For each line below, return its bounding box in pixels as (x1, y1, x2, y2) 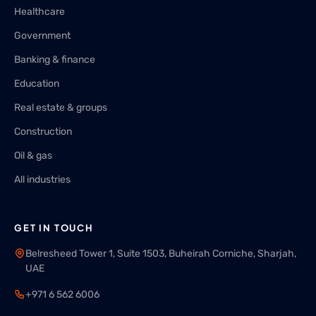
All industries (14, 174, 71, 186)
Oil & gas (14, 150, 52, 162)
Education (14, 78, 59, 90)
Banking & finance (14, 54, 95, 66)
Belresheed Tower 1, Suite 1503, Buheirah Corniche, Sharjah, (25, 248, 296, 260)
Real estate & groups (14, 102, 107, 114)
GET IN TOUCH (14, 222, 94, 233)
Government (14, 30, 71, 42)
